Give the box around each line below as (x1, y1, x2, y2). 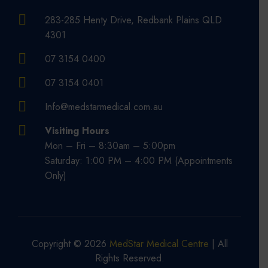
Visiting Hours (45, 124, 109, 138)
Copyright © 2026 (31, 237, 109, 251)
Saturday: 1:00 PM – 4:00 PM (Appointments (45, 154, 233, 168)
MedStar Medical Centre (109, 237, 212, 251)
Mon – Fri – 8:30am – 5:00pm (45, 139, 175, 153)
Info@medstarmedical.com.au (45, 100, 163, 114)
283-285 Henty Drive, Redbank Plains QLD (45, 13, 222, 28)
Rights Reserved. (95, 251, 165, 266)
